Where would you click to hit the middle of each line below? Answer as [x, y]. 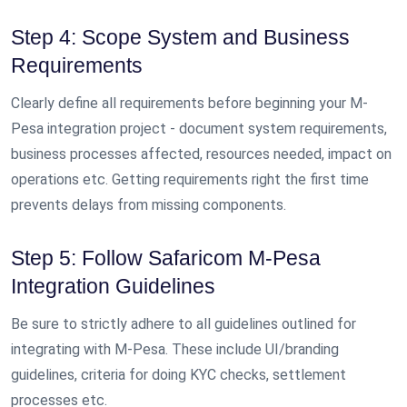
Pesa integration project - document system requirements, [199, 129]
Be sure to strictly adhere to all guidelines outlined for [184, 323]
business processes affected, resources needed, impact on [201, 154]
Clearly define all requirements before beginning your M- [189, 104]
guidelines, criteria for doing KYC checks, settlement [179, 374]
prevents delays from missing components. [149, 205]
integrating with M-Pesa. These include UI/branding [175, 349]
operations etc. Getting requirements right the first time [190, 180]
